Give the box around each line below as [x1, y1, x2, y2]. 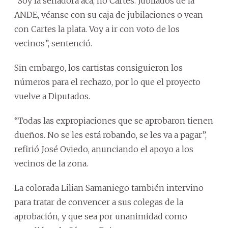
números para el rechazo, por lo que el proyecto [14, 76, 201, 87]
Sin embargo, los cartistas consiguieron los [14, 62, 183, 73]
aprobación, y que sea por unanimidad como [14, 211, 187, 221]
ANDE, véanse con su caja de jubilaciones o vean [14, 9, 203, 20]
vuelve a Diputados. [14, 91, 90, 101]
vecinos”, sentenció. [14, 38, 92, 48]
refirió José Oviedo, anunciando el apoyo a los [14, 144, 193, 154]
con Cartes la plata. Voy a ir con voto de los [14, 23, 180, 34]
